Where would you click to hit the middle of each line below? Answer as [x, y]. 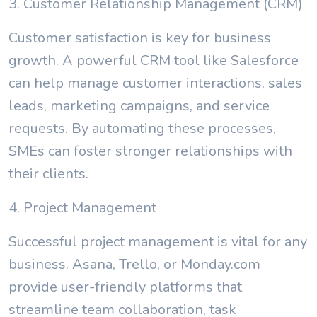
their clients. [48, 174]
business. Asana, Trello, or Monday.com [134, 264]
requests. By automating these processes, [142, 128]
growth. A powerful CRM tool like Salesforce [154, 60]
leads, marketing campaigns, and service [139, 106]
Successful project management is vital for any [158, 242]
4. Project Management [82, 208]
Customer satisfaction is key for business [140, 38]
